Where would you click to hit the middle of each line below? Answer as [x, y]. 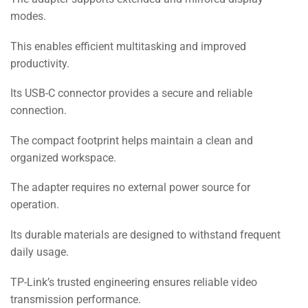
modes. [28, 16]
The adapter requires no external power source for [130, 188]
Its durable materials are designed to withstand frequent [145, 234]
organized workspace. [63, 157]
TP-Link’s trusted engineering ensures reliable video [134, 282]
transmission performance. [76, 299]
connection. [38, 111]
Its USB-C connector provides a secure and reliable [131, 93]
